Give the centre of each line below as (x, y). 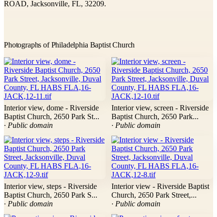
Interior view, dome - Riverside (51, 108)
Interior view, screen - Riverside (160, 108)
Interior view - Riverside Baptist (160, 186)
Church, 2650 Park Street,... (154, 195)
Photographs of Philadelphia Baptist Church (70, 45)
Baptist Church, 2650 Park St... (52, 117)
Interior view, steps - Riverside (50, 186)
